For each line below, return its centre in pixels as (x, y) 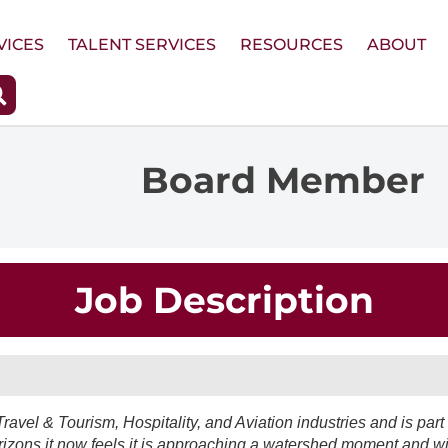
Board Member (282, 179)
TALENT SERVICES (141, 44)
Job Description (224, 299)
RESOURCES (291, 44)
